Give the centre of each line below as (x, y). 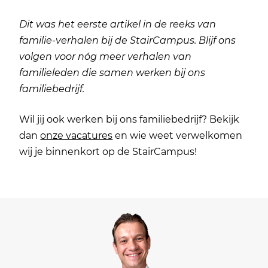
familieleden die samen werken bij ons (112, 72)
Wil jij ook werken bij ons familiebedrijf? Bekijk (130, 119)
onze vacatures (77, 135)
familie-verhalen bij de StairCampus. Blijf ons (128, 40)
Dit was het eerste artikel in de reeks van (118, 24)
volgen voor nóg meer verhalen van (106, 56)
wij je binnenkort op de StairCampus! (108, 151)
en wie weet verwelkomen (178, 135)
